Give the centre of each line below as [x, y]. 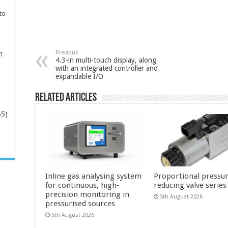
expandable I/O [79, 76]
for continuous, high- [82, 185]
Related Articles [66, 98]
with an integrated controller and [107, 68]
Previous [67, 52]
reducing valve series [190, 185]
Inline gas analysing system [93, 176]
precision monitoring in [87, 194]
